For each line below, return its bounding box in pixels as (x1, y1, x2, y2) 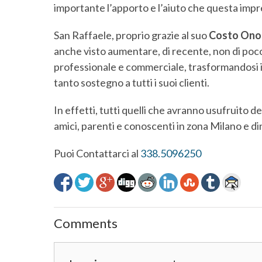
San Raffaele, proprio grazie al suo (54, 29, 209, 42)
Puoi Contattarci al (54, 147, 140, 160)
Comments (54, 215, 118, 231)
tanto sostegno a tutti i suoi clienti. (54, 76, 209, 89)
